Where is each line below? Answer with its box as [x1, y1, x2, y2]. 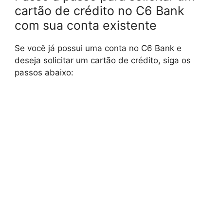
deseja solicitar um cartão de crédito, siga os [15, 55, 191, 66]
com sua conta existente [15, 18, 157, 33]
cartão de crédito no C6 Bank [15, 3, 184, 18]
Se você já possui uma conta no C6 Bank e [15, 43, 182, 54]
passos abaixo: [15, 68, 73, 78]
